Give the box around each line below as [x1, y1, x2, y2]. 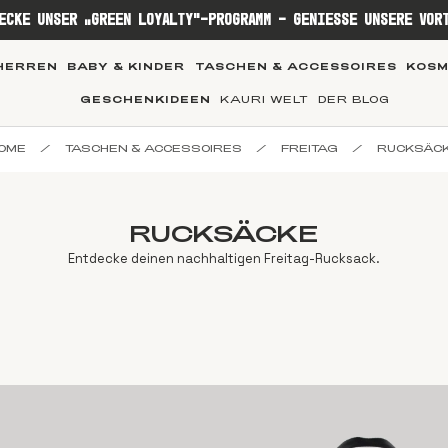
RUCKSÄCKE [129, 217, 319, 247]
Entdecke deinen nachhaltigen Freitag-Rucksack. [68, 249, 380, 267]
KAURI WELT [220, 93, 310, 106]
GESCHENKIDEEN [80, 93, 212, 106]
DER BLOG [318, 93, 391, 106]
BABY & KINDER [67, 59, 186, 72]
